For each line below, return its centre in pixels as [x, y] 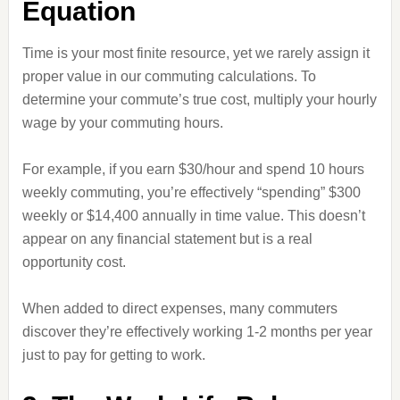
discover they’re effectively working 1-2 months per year [197, 332]
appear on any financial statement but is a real [167, 239]
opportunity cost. [74, 262]
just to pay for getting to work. [113, 355]
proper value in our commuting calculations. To [169, 76]
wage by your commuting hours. [122, 123]
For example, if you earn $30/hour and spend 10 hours [193, 169]
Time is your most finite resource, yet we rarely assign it [196, 53]
